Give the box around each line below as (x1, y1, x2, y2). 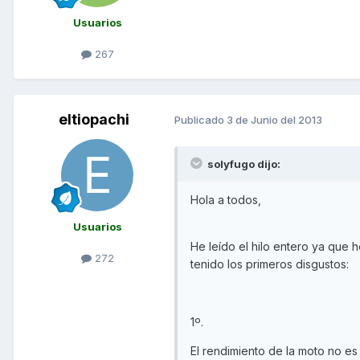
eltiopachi (59, 110, 129, 128)
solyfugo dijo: (205, 157, 280, 170)
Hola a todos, (190, 192, 261, 207)
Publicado (174, 113, 227, 127)
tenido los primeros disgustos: (190, 256, 349, 271)
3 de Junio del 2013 (227, 113, 322, 127)
